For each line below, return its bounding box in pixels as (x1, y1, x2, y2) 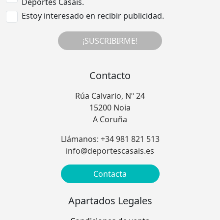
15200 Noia (89, 102, 131, 113)
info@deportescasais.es (66, 145, 154, 157)
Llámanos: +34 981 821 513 (60, 134, 160, 145)
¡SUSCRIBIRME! (82, 35, 137, 47)
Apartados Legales (68, 194, 152, 208)
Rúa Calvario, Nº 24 (75, 90, 145, 102)
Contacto (89, 69, 131, 82)
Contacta (93, 168, 127, 180)
